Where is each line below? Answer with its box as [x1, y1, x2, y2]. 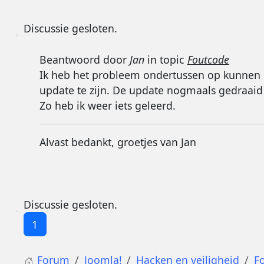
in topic [144, 52, 187, 67]
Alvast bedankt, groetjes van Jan [39, 135, 196, 150]
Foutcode [187, 52, 229, 67]
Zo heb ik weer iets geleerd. [39, 98, 176, 113]
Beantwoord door [39, 52, 130, 67]
